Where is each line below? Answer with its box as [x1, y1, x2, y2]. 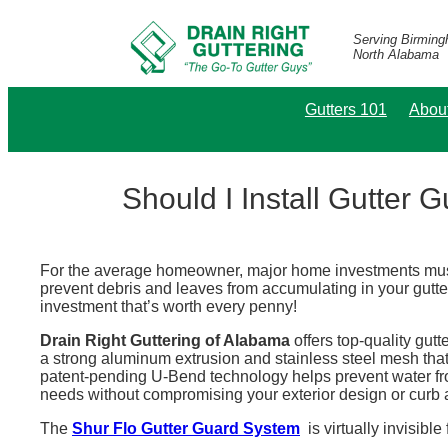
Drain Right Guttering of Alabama [40, 331, 290, 349]
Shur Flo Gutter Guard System [72, 419, 300, 437]
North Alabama [353, 47, 439, 63]
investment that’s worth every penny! [40, 297, 297, 315]
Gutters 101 [304, 100, 387, 118]
